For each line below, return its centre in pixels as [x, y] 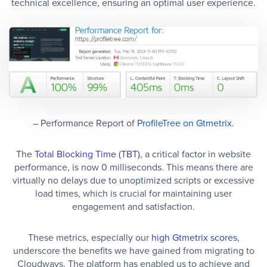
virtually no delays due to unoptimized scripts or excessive [133, 180]
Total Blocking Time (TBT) [87, 153]
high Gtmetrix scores [194, 237]
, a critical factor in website [195, 153]
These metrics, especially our [89, 237]
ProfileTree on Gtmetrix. [186, 122]
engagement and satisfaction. [133, 206]
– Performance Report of [85, 122]
